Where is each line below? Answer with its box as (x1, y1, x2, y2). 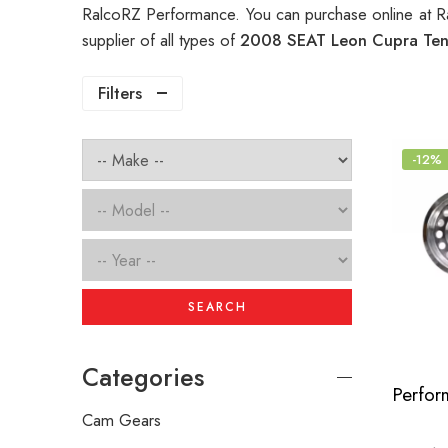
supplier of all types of (82, 28, 240, 53)
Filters (98, 81, 142, 106)
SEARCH (187, 298, 247, 317)
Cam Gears (82, 408, 161, 433)
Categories (82, 360, 204, 396)
